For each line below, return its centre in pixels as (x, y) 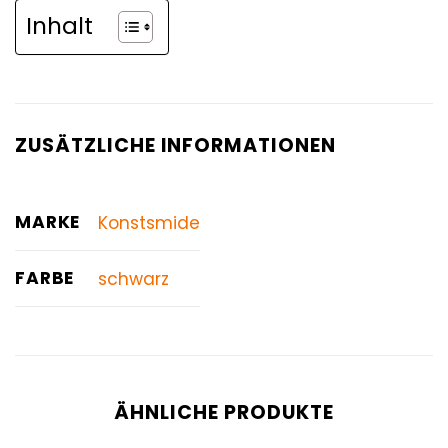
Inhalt (59, 26)
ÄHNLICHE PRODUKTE (224, 413)
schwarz (133, 279)
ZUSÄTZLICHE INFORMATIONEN (175, 145)
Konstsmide (148, 223)
